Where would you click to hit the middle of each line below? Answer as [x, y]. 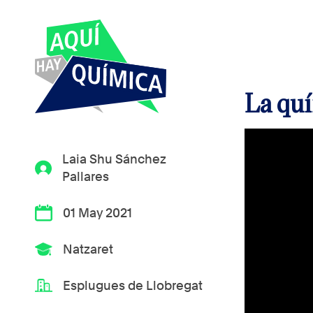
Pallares [86, 176]
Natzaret [88, 249]
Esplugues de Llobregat [133, 285]
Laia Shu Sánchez [115, 159]
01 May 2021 [98, 213]
